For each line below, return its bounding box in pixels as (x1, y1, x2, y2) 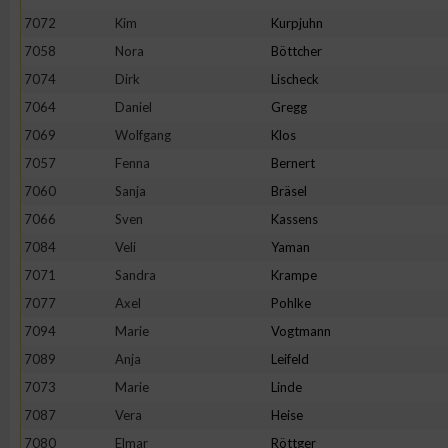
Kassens (271, 211, 318, 227)
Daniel (115, 99, 152, 115)
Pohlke (271, 295, 311, 311)
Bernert (271, 155, 315, 171)
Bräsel (271, 183, 307, 199)
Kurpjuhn (271, 15, 323, 31)
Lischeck (271, 71, 319, 87)
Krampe (271, 267, 317, 283)
